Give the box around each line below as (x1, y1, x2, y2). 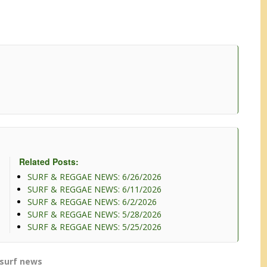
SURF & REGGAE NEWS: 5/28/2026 (27, 209, 162, 221)
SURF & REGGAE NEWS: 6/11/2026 (27, 184, 162, 195)
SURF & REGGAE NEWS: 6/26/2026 (27, 171, 162, 183)
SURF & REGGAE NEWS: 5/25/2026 (27, 221, 162, 233)
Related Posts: (18, 156, 79, 168)
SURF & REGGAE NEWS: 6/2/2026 (27, 196, 157, 208)
